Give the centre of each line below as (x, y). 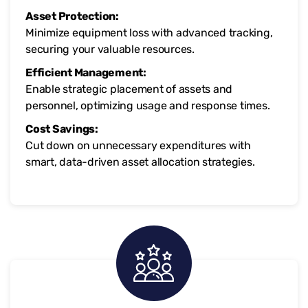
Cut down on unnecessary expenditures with (138, 145)
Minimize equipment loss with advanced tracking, (149, 32)
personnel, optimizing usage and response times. (148, 105)
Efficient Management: (86, 72)
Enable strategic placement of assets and (129, 89)
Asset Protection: (72, 16)
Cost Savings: (62, 129)
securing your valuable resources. (110, 49)
